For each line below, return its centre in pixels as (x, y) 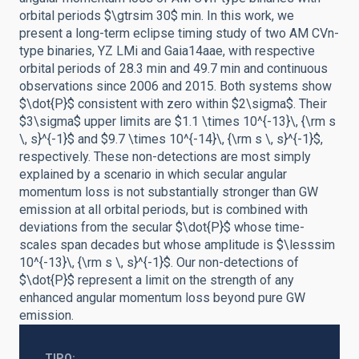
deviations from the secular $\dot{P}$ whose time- (162, 227)
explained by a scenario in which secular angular (153, 174)
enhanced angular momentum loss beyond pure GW (162, 298)
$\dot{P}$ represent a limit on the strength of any (157, 280)
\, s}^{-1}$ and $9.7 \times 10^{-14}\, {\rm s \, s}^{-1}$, (171, 139)
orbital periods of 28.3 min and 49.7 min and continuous (173, 69)
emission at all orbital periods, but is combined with (163, 210)
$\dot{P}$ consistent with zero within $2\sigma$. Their (173, 104)
